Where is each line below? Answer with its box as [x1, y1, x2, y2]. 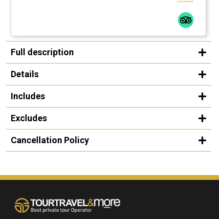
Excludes [11, 112, 47, 123]
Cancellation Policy [11, 134, 89, 145]
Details [11, 68, 39, 79]
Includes [11, 90, 45, 101]
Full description [11, 46, 74, 57]
